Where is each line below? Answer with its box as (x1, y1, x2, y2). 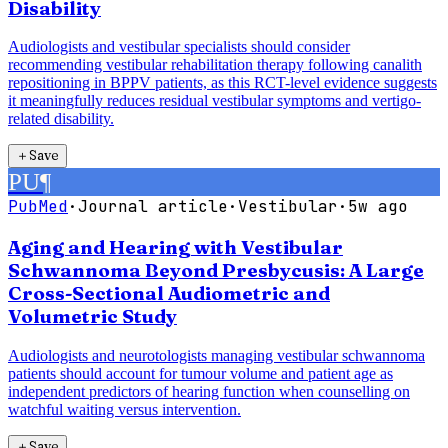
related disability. (8, 110, 114, 128)
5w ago (348, 196, 408, 218)
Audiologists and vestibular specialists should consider (8, 38, 350, 56)
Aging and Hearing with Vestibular (8, 236, 343, 260)
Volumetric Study (8, 305, 177, 329)
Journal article (78, 196, 228, 218)
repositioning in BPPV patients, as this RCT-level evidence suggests (8, 74, 437, 92)
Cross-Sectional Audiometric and (8, 282, 330, 306)
